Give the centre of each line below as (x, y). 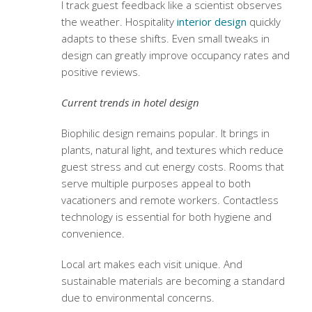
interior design (211, 22)
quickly (263, 22)
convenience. (93, 234)
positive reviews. (101, 72)
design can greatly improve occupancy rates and (175, 55)
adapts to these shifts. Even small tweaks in (165, 39)
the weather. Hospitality (119, 22)
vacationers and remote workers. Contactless (170, 200)
